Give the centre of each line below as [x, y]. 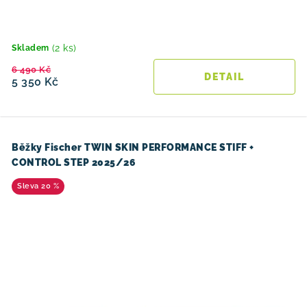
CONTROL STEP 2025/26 [74, 162]
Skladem [30, 48]
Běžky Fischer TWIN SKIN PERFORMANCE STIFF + [133, 147]
